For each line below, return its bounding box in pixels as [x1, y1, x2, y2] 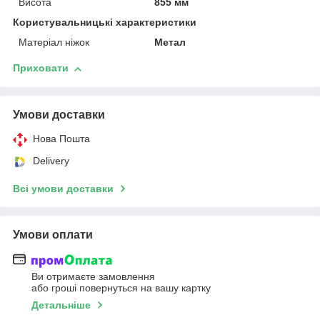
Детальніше [31, 299, 91, 311]
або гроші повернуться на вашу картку [31, 281, 211, 294]
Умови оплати [13, 229, 93, 241]
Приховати [13, 62, 69, 74]
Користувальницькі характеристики [13, 16, 196, 29]
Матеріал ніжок [19, 36, 89, 49]
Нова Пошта [33, 133, 90, 145]
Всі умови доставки [13, 183, 114, 195]
